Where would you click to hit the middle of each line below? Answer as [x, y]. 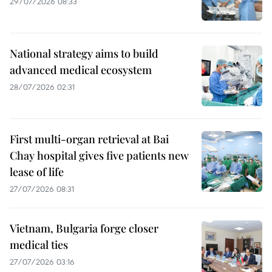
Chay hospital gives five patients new [99, 155]
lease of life [37, 172]
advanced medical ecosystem [81, 70]
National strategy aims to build [84, 53]
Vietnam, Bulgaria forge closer [84, 228]
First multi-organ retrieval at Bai [89, 139]
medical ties [39, 244]
